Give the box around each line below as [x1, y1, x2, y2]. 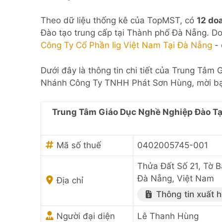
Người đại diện [54, 211, 115, 221]
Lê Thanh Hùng [137, 211, 199, 221]
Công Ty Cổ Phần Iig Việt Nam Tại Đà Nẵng [41, 40, 212, 50]
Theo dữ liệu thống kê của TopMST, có [41, 15, 197, 25]
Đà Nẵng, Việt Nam [137, 173, 214, 183]
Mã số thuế [54, 140, 101, 150]
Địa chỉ [54, 175, 83, 185]
